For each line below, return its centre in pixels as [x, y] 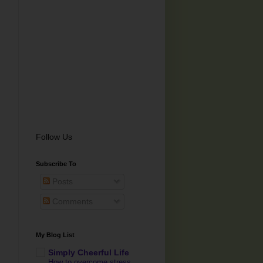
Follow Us [54, 136]
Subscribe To [56, 163]
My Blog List [55, 235]
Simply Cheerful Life [89, 253]
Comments [71, 201]
